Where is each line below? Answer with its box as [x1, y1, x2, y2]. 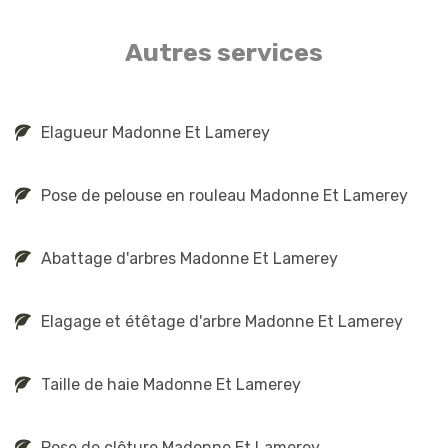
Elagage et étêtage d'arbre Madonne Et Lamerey [41, 311, 403, 331]
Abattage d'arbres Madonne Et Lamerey [41, 248, 338, 268]
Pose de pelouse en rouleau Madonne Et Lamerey [41, 185, 408, 205]
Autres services [125, 38, 323, 67]
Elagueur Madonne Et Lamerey [41, 122, 270, 142]
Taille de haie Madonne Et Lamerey [41, 374, 301, 394]
